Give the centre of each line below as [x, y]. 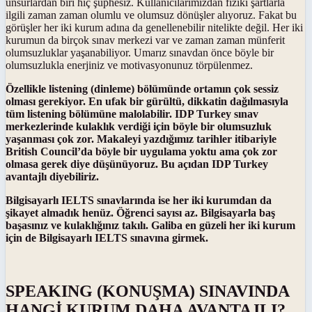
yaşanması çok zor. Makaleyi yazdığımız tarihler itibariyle [141, 139]
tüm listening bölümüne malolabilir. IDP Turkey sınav [132, 114]
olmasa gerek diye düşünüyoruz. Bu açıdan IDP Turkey [137, 164]
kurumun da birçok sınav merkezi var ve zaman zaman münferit [145, 40]
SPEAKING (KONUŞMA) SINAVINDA [147, 291]
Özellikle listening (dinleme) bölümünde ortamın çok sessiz [142, 89]
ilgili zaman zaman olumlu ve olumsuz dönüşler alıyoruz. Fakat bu [151, 15]
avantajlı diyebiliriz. [52, 177]
